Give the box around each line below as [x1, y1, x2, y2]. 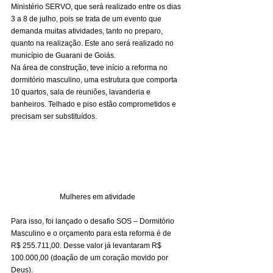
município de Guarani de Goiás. [11, 51, 118, 60]
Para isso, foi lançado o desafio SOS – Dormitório [11, 217, 176, 226]
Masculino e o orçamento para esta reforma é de [11, 229, 173, 238]
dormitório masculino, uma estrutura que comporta [11, 75, 179, 84]
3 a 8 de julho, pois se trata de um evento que [11, 14, 163, 23]
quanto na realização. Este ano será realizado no [11, 38, 175, 48]
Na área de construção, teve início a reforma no [11, 63, 169, 72]
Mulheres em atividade [60, 193, 135, 202]
